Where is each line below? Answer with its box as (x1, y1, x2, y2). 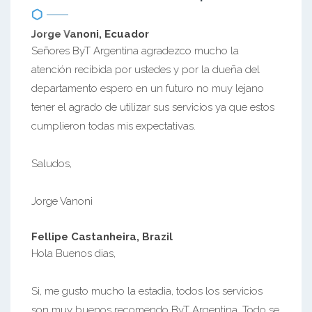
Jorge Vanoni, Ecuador (31, 28, 149, 40)
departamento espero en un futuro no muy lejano (31, 82, 264, 95)
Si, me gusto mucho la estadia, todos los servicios (31, 285, 263, 297)
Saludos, (31, 157, 72, 170)
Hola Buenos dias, (31, 247, 116, 260)
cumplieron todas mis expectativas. (31, 120, 196, 132)
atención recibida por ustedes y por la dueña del (31, 63, 260, 76)
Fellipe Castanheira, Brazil (31, 231, 173, 243)
